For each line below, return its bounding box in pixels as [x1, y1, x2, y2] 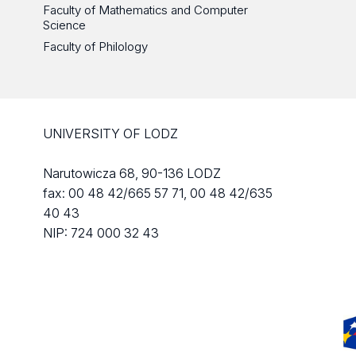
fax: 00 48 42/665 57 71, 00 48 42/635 [42, 185, 273, 202]
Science [42, 17, 86, 33]
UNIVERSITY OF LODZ [42, 126, 178, 142]
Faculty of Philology [42, 39, 148, 55]
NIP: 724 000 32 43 [42, 225, 159, 242]
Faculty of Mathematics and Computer [42, 2, 248, 18]
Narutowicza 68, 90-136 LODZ [42, 165, 221, 182]
